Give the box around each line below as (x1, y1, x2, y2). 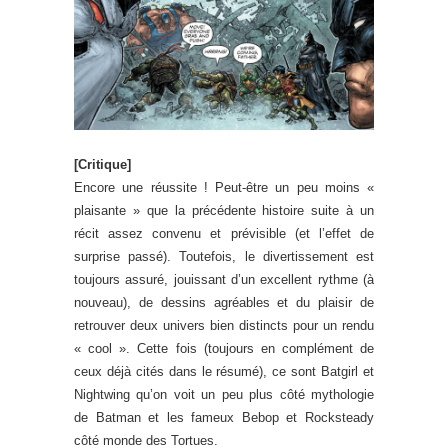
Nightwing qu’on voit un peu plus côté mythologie (74, 386, 374, 402)
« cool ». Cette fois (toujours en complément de (74, 340, 374, 356)
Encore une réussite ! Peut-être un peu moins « (74, 179, 374, 195)
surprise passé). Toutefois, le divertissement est (74, 248, 374, 264)
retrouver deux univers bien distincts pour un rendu (74, 317, 374, 333)
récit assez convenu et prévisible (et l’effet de (74, 225, 374, 241)
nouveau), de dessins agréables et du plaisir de (74, 294, 374, 310)
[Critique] (74, 156, 131, 172)
